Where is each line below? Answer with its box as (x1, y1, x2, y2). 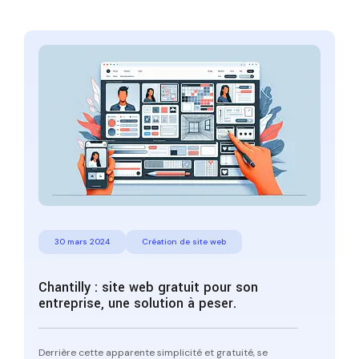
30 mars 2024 (54, 236, 110, 247)
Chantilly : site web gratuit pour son (38, 277, 258, 296)
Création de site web (142, 236, 226, 247)
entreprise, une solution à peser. (38, 293, 236, 313)
